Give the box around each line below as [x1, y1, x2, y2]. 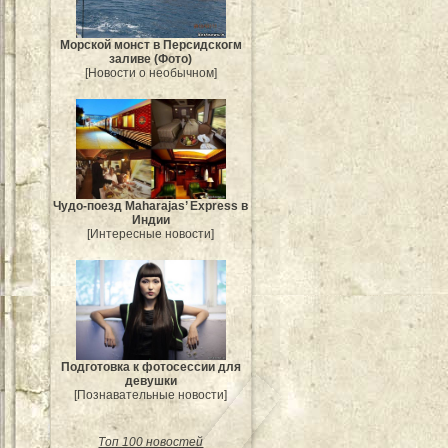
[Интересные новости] [87, 226, 215, 241]
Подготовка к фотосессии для [61, 359, 241, 374]
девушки [125, 373, 177, 388]
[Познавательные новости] [74, 387, 228, 402]
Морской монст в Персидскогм [60, 37, 242, 52]
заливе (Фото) [109, 51, 193, 66]
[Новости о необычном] [85, 65, 217, 80]
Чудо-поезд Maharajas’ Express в [53, 198, 249, 213]
